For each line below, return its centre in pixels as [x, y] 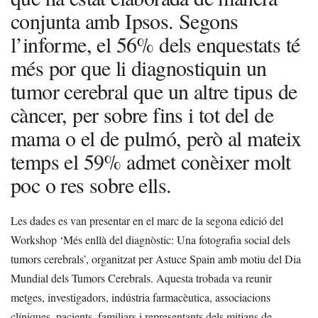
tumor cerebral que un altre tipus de [154, 91]
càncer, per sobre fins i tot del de [142, 114]
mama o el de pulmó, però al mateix [156, 137]
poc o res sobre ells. [91, 184]
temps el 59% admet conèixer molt [151, 161]
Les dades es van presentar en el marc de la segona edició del [147, 220]
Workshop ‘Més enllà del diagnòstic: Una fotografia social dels [150, 239]
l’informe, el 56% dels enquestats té [155, 44]
